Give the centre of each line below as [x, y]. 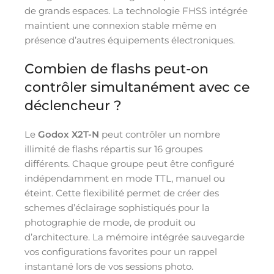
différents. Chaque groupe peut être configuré [129, 163]
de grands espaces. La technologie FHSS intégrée [136, 10]
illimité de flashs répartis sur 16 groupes [113, 149]
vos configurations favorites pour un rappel [121, 251]
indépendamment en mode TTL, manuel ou [125, 178]
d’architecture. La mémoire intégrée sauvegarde [135, 237]
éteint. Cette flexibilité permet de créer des [122, 193]
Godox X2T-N [68, 134]
